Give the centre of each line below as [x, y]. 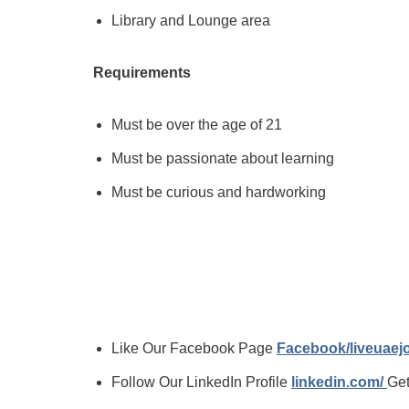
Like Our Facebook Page [194, 348]
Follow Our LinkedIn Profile [201, 382]
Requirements [142, 73]
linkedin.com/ [339, 382]
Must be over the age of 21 [197, 125]
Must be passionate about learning [223, 158]
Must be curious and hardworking [219, 192]
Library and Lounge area [191, 21]
